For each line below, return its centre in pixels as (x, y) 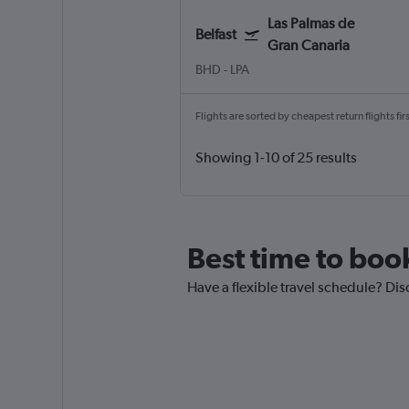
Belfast (215, 35)
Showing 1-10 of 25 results (276, 158)
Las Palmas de (310, 24)
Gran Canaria (308, 46)
